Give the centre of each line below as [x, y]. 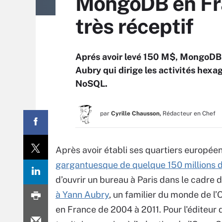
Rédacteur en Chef [189, 113]
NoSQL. [91, 83]
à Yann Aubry [82, 194]
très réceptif [135, 26]
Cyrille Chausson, [136, 113]
